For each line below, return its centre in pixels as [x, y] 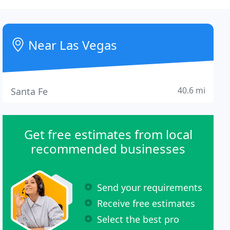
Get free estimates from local [108, 134]
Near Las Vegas [71, 45]
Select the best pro [138, 219]
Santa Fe [30, 91]
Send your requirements [150, 187]
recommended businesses [108, 149]
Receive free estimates [146, 203]
